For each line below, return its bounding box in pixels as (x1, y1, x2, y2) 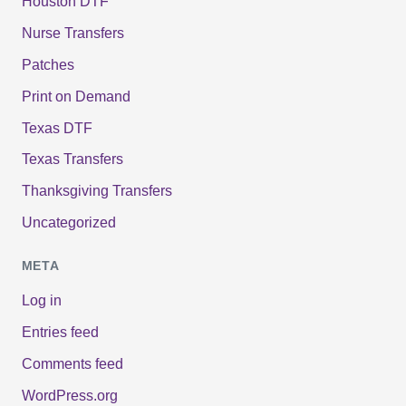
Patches (21, 56, 74, 72)
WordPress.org (21, 388, 118, 404)
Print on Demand (21, 88, 130, 104)
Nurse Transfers (21, 24, 124, 41)
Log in (21, 293, 62, 309)
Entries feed (21, 324, 99, 341)
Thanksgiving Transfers (21, 183, 172, 199)
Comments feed (21, 356, 123, 372)
